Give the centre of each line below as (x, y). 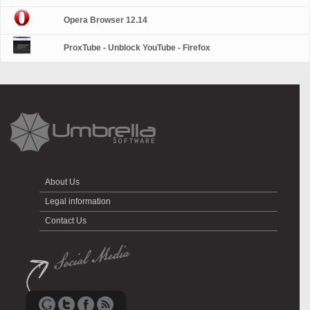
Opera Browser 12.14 (106, 20)
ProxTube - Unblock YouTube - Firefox (137, 48)
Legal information (78, 201)
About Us (63, 182)
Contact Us (66, 221)
